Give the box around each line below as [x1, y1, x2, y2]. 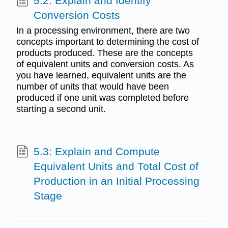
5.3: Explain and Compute [33, 145, 160, 157]
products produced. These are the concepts [16, 47, 193, 58]
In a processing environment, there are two [16, 25, 190, 36]
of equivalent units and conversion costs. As [16, 59, 194, 69]
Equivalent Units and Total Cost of [33, 160, 198, 172]
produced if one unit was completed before [16, 92, 189, 103]
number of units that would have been [16, 81, 169, 92]
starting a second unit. [16, 103, 106, 114]
